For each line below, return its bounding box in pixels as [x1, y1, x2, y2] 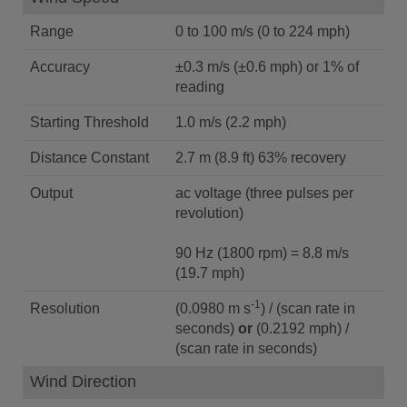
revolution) [175, 205, 247, 221]
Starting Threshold [30, 114, 149, 130]
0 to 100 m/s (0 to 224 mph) [175, 24, 350, 39]
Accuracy [30, 59, 90, 74]
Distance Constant [30, 150, 149, 165]
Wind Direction [30, 372, 136, 391]
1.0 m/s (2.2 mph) [225, 114, 286, 130]
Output [30, 185, 73, 201]
